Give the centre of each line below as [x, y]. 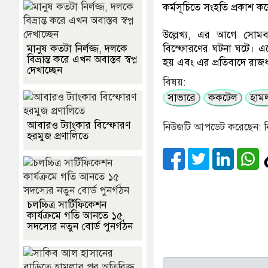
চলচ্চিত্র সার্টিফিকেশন [67, 205]
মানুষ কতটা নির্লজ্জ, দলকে [77, 49]
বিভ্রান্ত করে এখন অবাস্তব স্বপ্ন [82, 60]
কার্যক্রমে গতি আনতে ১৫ [75, 216]
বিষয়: [174, 83]
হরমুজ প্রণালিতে [58, 136]
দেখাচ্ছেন [45, 71]
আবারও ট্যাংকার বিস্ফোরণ [79, 126]
